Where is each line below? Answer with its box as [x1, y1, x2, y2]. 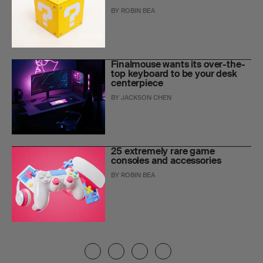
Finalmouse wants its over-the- [111, 58, 245, 71]
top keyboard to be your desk [111, 68, 237, 80]
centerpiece [111, 77, 163, 90]
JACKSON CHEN [121, 93, 172, 102]
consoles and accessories [111, 154, 221, 167]
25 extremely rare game [111, 145, 215, 158]
